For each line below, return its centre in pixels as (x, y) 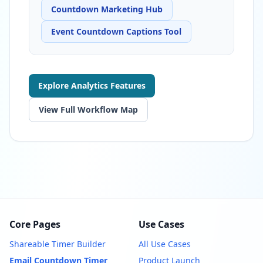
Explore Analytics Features (92, 85)
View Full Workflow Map (88, 109)
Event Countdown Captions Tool (116, 31)
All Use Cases (165, 244)
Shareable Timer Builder (58, 244)
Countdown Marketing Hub (107, 9)
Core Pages (35, 224)
